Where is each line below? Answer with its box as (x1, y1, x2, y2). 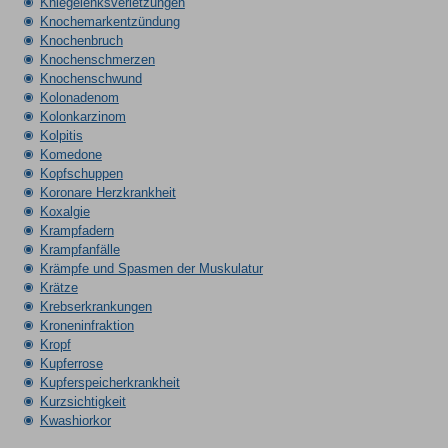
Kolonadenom (39, 90, 119, 105)
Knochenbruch (39, 33, 123, 48)
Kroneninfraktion (39, 318, 134, 333)
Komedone (39, 147, 102, 162)
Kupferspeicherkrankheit (39, 375, 180, 390)
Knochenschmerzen (39, 52, 155, 67)
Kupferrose (39, 356, 103, 371)
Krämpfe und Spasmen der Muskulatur (39, 261, 263, 276)
